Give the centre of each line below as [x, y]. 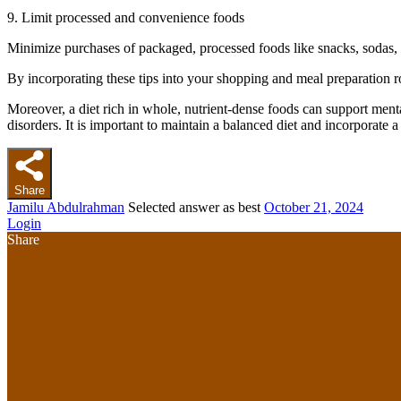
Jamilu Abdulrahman [66, 208]
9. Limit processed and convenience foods [126, 18]
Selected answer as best [194, 208]
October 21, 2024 [314, 208]
